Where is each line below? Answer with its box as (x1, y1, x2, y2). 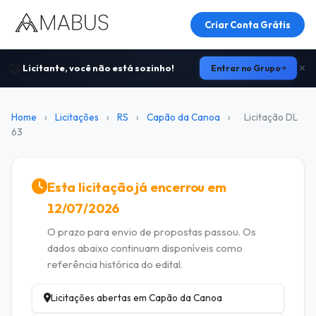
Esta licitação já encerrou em (47, 179, 226, 195)
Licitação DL (244, 111, 298, 123)
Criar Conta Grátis (205, 18, 291, 30)
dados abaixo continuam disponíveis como (47, 241, 243, 255)
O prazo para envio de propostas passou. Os (47, 224, 256, 238)
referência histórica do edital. (47, 257, 183, 271)
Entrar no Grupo (211, 63, 281, 73)
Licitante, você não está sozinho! (23, 62, 174, 73)
